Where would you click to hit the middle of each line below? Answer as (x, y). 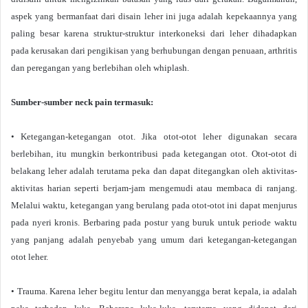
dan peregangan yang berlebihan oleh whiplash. (100, 68)
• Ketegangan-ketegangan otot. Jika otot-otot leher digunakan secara (154, 136)
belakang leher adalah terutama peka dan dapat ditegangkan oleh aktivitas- (154, 171)
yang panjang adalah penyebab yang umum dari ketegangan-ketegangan (154, 240)
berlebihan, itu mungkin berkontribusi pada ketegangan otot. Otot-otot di (154, 154)
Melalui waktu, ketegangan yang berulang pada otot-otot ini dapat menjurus (154, 205)
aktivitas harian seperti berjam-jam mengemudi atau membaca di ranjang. (154, 188)
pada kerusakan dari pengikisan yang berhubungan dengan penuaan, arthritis (154, 51)
